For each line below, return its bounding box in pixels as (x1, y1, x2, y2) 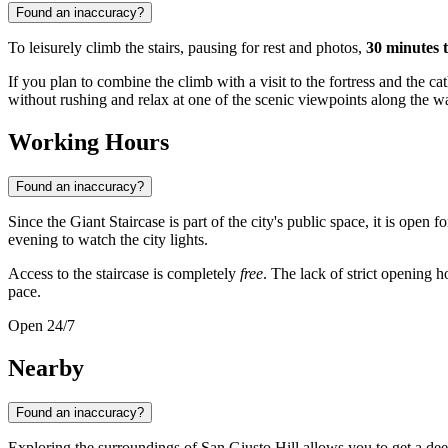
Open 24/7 (8, 317, 75, 335)
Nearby (8, 355, 84, 382)
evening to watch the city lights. (8, 231, 208, 249)
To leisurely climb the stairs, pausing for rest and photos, (8, 39, 366, 57)
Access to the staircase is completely (8, 265, 240, 283)
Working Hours (8, 129, 169, 156)
